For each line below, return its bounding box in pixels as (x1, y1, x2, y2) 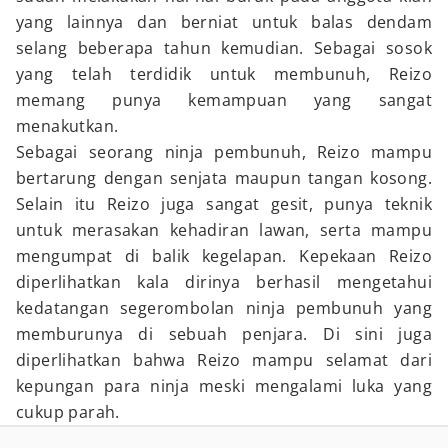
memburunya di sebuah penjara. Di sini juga (16, 323, 432, 345)
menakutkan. (16, 115, 119, 137)
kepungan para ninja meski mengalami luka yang (16, 375, 432, 397)
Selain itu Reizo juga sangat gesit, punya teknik (16, 193, 432, 215)
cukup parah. (16, 401, 120, 423)
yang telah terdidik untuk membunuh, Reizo (16, 63, 432, 85)
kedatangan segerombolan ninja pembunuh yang (16, 297, 432, 319)
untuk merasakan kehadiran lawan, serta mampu (16, 219, 432, 241)
